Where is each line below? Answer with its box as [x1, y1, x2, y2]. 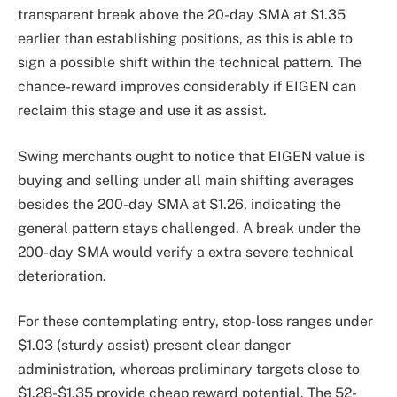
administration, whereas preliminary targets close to [18, 361, 360, 378]
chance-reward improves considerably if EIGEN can [18, 78, 356, 96]
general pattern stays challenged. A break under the [18, 219, 361, 237]
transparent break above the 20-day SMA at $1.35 [18, 6, 346, 24]
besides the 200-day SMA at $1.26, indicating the [18, 195, 341, 213]
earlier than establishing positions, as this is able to [18, 30, 353, 48]
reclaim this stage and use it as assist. [18, 102, 267, 120]
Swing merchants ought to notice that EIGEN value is [18, 147, 365, 165]
